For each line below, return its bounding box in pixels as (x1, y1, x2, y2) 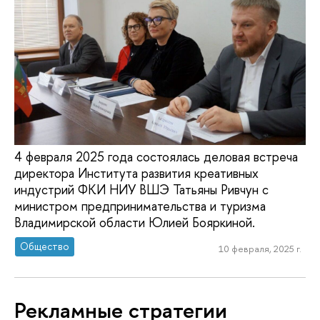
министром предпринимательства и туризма (14, 196, 266, 215)
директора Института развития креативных (14, 164, 259, 182)
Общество (20, 239, 70, 254)
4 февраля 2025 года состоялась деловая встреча (14, 147, 298, 166)
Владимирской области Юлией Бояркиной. (14, 213, 255, 231)
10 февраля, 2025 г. (218, 242, 301, 255)
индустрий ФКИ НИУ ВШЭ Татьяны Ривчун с (14, 180, 269, 199)
